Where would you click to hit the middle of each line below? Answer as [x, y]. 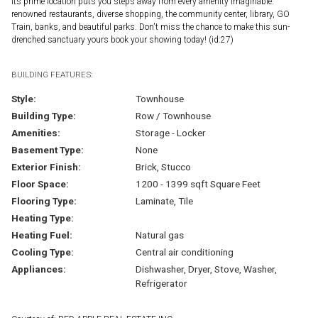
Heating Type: [43, 218]
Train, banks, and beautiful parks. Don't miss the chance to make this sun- [150, 27]
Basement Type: [48, 149]
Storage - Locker [170, 132]
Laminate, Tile [164, 201]
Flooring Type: [44, 201]
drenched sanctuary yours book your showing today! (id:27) [122, 39]
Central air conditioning [184, 252]
